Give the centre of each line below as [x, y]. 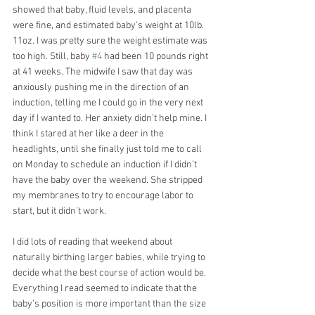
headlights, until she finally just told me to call [108, 149]
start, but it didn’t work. [60, 211]
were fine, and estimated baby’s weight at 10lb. [109, 25]
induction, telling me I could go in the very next [109, 103]
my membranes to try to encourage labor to [104, 195]
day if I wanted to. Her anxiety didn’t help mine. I [111, 118]
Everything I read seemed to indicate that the [106, 288]
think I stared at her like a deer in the [89, 134]
